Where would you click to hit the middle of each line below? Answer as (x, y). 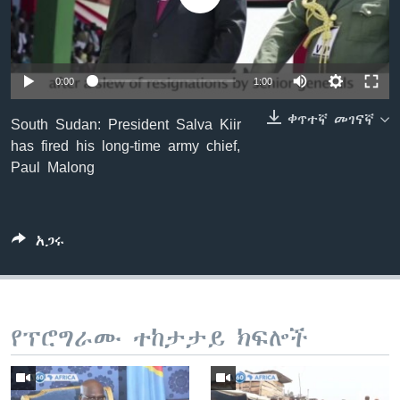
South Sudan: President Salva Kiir (126, 124)
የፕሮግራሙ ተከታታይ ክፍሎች (159, 338)
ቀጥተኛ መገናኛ (331, 119)
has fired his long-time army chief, (125, 145)
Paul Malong (53, 167)
